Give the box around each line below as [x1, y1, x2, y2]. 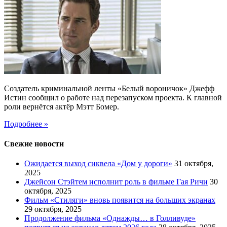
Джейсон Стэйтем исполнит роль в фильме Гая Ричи [24, 177, 208, 186]
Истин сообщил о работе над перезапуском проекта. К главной [4, 93, 222, 102]
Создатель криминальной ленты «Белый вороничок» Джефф [4, 84, 214, 93]
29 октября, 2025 [24, 205, 82, 214]
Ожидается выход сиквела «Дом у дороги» [24, 159, 172, 168]
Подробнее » [4, 119, 48, 128]
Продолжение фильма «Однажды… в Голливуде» [24, 214, 196, 223]
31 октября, [174, 159, 213, 168]
